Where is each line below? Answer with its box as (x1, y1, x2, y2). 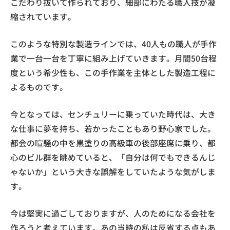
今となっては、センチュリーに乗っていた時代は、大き (10, 108, 216, 120)
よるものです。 (10, 81, 68, 93)
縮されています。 (10, 10, 76, 23)
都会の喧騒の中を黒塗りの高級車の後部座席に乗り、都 (10, 137, 216, 149)
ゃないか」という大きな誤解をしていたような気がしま (10, 165, 216, 178)
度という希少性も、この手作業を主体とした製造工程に (10, 66, 216, 79)
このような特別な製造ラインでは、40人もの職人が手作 (10, 37, 217, 50)
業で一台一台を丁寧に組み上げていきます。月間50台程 (10, 52, 217, 64)
